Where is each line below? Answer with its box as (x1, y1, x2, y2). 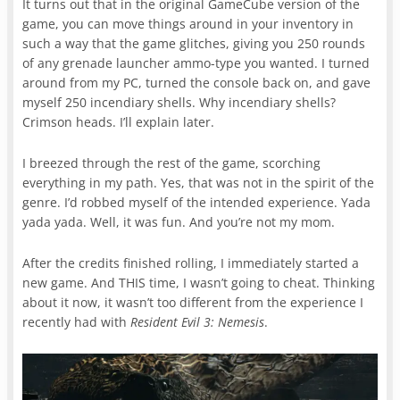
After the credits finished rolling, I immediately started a (22, 254, 360, 271)
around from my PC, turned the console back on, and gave (22, 73, 371, 91)
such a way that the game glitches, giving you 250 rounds (22, 34, 366, 52)
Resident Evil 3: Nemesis (130, 312, 265, 330)
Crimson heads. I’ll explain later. (22, 112, 219, 130)
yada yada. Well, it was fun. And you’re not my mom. (22, 212, 336, 230)
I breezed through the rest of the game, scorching (22, 154, 321, 171)
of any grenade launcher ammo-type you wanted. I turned (22, 54, 371, 71)
